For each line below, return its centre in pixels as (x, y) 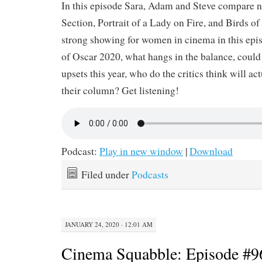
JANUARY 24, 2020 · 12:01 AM (109, 224)
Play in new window (141, 151)
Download (211, 151)
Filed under (106, 175)
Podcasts (150, 175)
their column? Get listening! (120, 90)
